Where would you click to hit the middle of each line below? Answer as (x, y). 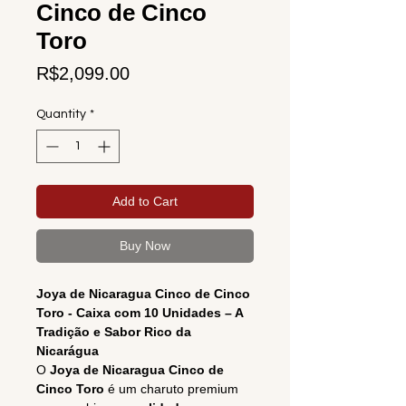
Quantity (61, 115)
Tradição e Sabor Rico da (114, 332)
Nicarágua (68, 351)
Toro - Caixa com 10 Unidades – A (140, 313)
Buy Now (145, 246)
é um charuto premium (171, 389)
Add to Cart (145, 202)
